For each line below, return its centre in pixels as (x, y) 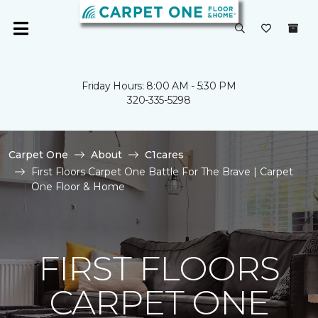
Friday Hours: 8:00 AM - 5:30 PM (159, 86)
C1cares (164, 155)
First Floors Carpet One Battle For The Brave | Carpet (162, 172)
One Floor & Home (78, 187)
